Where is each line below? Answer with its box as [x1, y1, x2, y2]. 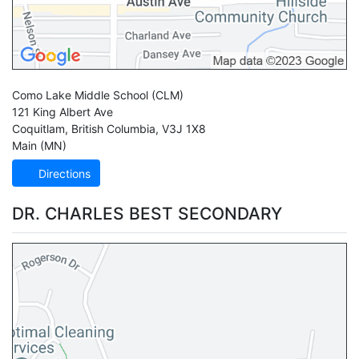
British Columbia [71, 122, 155, 136]
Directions [35, 166, 91, 180]
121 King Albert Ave [12, 105, 113, 119]
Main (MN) [12, 139, 67, 153]
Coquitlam [12, 122, 65, 136]
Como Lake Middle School [12, 88, 148, 103]
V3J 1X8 [162, 122, 206, 136]
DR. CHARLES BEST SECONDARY [12, 203, 282, 224]
